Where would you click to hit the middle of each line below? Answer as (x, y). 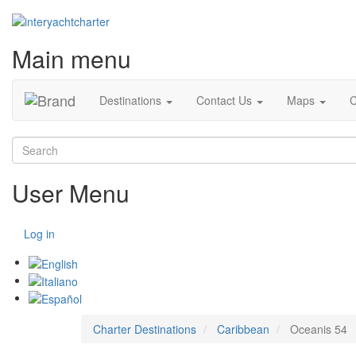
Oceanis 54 (317, 329)
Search (30, 144)
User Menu (71, 193)
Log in (39, 234)
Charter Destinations (145, 329)
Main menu (72, 59)
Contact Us (226, 101)
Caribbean (243, 329)
